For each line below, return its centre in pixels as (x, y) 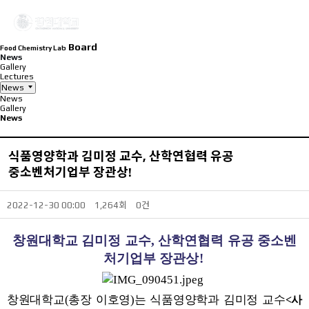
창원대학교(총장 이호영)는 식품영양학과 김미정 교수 (146, 300)
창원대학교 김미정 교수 (81, 240)
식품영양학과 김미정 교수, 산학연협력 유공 (121, 156)
